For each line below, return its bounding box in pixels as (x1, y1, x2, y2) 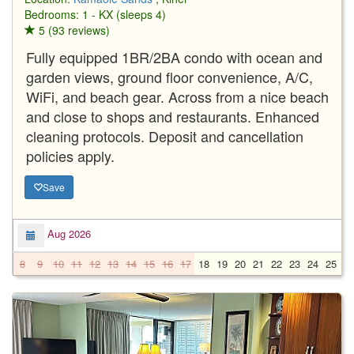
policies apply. (26, 145, 115, 166)
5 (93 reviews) (36, 21, 110, 38)
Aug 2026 (44, 226, 91, 242)
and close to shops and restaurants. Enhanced (26, 105, 319, 126)
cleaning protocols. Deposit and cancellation (26, 125, 303, 146)
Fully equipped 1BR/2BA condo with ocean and (26, 46, 322, 67)
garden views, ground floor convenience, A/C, (26, 66, 313, 87)
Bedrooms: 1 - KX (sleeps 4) (24, 6, 166, 22)
